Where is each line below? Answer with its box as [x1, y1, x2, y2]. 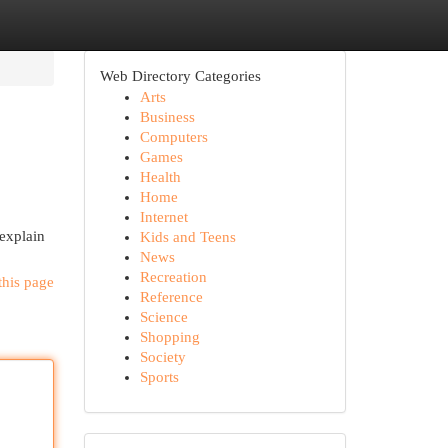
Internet [139, 209, 188, 225]
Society [139, 349, 186, 365]
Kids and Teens [139, 229, 236, 245]
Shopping [139, 329, 200, 345]
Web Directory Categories [99, 68, 261, 84]
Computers [139, 129, 208, 145]
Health [139, 169, 181, 185]
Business [139, 109, 195, 125]
